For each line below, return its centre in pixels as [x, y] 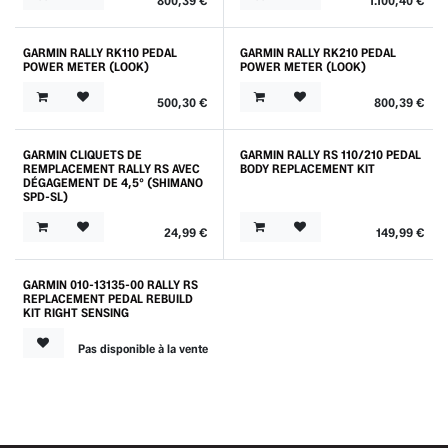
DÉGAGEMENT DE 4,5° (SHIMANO [113, 182]
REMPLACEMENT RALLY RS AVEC [111, 168]
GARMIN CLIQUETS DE [82, 154]
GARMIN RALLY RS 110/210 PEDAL [330, 154]
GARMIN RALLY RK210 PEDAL [317, 52]
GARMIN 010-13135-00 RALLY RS [110, 284]
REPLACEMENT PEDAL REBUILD [108, 298]
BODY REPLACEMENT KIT [307, 168]
